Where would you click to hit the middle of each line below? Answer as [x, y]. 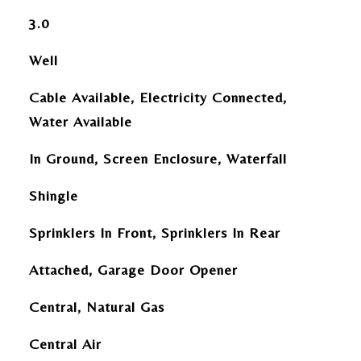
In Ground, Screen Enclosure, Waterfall [158, 158]
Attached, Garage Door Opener [133, 270]
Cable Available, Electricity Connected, [158, 97]
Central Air [65, 344]
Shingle [53, 195]
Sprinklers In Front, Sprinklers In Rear [154, 232]
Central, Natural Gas [96, 307]
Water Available [80, 121]
